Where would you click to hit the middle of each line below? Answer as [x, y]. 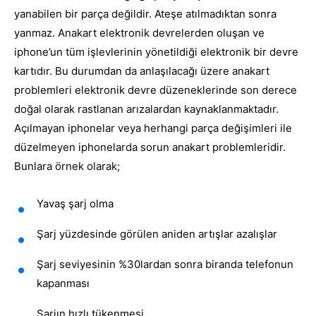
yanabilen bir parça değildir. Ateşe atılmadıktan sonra [145, 14]
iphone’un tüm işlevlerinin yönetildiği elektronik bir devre [156, 52]
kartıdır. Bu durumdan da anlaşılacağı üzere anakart [142, 71]
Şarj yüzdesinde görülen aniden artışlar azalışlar [157, 234]
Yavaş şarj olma [75, 204]
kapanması [63, 284]
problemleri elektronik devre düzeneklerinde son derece [156, 90]
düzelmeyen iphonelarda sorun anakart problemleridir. [150, 147]
